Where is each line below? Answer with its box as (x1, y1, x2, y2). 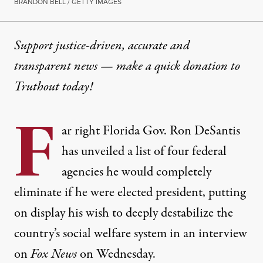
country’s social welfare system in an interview (14, 224, 247, 244)
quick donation (154, 57, 228, 76)
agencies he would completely (62, 163, 211, 182)
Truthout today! (14, 77, 96, 97)
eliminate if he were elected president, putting (14, 183, 245, 203)
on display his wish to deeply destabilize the (14, 204, 233, 223)
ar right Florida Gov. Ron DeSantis (62, 122, 240, 141)
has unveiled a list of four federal (62, 142, 227, 161)
